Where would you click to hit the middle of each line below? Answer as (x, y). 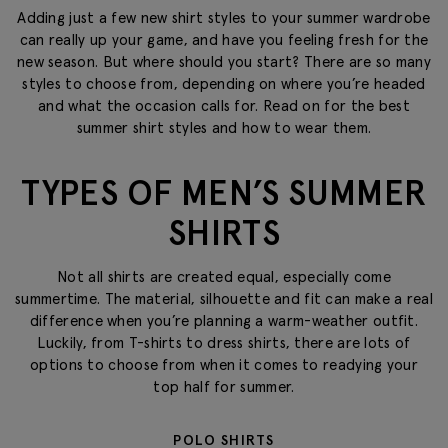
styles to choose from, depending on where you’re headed (224, 83)
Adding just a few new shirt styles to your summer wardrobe (224, 17)
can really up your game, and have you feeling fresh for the (224, 39)
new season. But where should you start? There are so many (224, 61)
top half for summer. (224, 386)
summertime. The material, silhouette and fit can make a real (224, 298)
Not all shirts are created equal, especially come (224, 276)
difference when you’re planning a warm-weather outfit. (224, 320)
